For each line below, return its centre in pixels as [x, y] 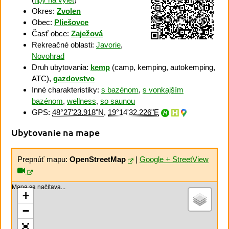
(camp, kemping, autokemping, [163, 67]
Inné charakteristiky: [66, 89]
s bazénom [120, 89]
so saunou [118, 101]
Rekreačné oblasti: [64, 44]
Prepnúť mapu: [43, 159]
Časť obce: [51, 33]
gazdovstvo [74, 78]
